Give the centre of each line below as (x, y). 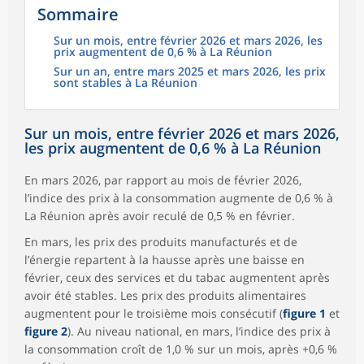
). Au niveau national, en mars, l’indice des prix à (199, 331)
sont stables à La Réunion (126, 83)
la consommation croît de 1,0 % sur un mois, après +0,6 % (181, 349)
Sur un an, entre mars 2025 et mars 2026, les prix (190, 71)
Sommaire (78, 15)
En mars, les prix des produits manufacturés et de (161, 242)
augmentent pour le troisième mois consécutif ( (154, 314)
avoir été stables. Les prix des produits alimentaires (165, 296)
